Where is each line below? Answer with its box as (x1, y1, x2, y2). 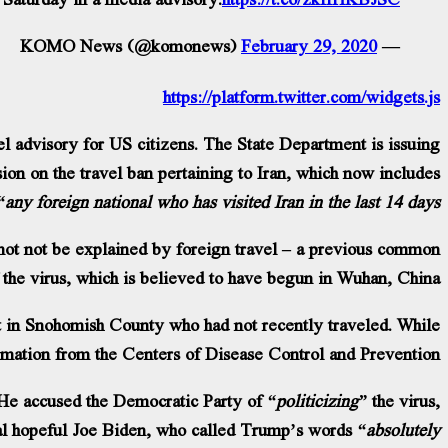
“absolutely (352, 414, 440, 444)
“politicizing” (267, 385, 367, 415)
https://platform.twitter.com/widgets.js (163, 81, 440, 111)
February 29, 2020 (241, 30, 377, 60)
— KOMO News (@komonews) (377, 30, 400, 60)
